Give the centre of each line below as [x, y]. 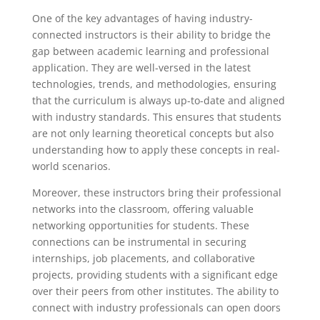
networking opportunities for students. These [140, 225]
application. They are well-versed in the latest [141, 67]
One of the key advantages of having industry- [142, 18]
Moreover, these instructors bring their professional [156, 192]
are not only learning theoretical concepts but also [152, 133]
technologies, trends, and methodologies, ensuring [154, 84]
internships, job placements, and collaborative [143, 258]
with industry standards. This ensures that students [156, 117]
